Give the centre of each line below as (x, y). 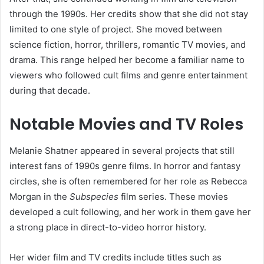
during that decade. (50, 91)
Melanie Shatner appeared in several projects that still (122, 150)
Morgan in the (39, 196)
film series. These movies (173, 196)
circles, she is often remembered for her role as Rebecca (128, 181)
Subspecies (94, 196)
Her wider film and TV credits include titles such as (115, 257)
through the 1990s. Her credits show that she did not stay (129, 14)
